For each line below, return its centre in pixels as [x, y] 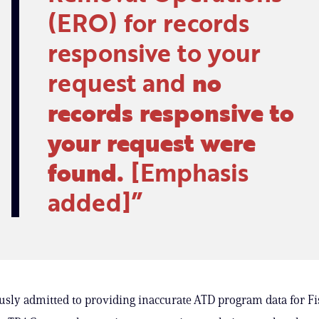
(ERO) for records [148, 22]
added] [89, 202]
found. [85, 172]
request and [120, 82]
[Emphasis [186, 172]
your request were [151, 142]
